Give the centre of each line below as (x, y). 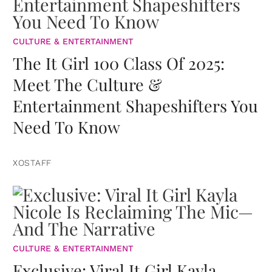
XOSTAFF (32, 162)
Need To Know (66, 127)
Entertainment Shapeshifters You (135, 105)
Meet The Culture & (87, 84)
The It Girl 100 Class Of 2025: (119, 63)
